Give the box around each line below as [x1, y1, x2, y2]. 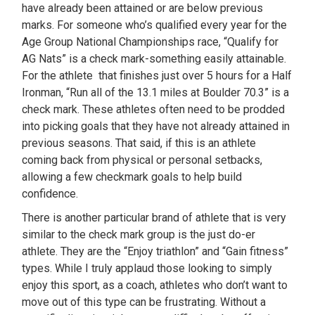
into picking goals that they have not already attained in [22, 120, 290, 133]
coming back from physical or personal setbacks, [22, 153, 263, 167]
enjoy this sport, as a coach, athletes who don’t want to [22, 278, 288, 292]
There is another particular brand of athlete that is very [22, 211, 287, 224]
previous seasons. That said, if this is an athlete [22, 136, 257, 150]
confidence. [22, 187, 79, 200]
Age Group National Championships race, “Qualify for [22, 35, 279, 49]
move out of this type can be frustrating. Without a [22, 295, 266, 309]
